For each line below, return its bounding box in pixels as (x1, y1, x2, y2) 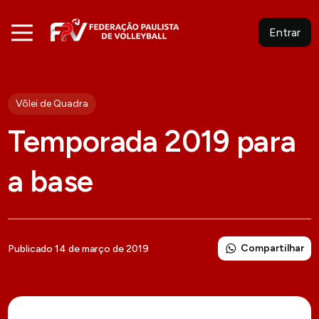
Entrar (268, 26, 300, 39)
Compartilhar (240, 242, 304, 254)
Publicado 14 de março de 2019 (8, 242, 150, 255)
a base (8, 163, 93, 199)
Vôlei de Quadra (16, 98, 89, 110)
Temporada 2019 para (8, 123, 296, 159)
